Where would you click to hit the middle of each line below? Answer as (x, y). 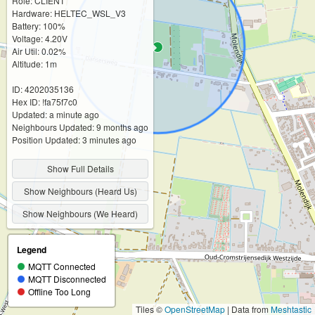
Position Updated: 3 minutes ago (74, 139)
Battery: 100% (39, 25)
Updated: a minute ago (56, 114)
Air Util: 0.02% (39, 51)
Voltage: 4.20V (40, 38)
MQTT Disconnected (67, 279)
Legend (32, 250)
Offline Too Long (59, 291)
